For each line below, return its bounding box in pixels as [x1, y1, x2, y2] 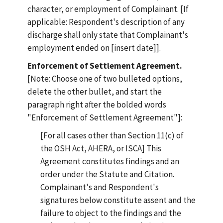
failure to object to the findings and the [40, 208, 181, 219]
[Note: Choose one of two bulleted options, [27, 73, 182, 84]
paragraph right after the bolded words [27, 99, 166, 110]
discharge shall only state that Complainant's [27, 29, 188, 40]
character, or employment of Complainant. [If [27, 3, 189, 14]
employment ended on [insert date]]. [27, 42, 161, 53]
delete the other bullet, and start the [27, 86, 162, 97]
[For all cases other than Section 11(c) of [40, 130, 184, 141]
